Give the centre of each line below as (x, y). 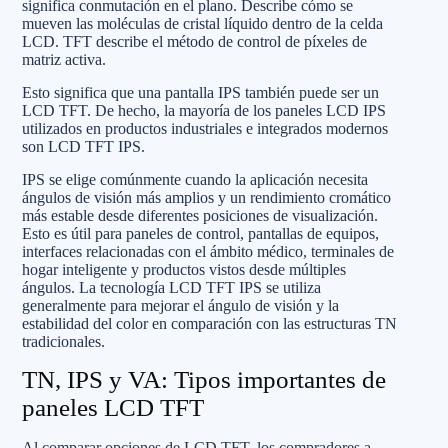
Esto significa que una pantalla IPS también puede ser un (200, 92)
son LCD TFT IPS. (83, 146)
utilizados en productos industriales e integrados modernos (205, 128)
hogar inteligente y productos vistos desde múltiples (184, 269)
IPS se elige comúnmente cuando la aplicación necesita (195, 179)
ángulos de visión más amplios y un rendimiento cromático (206, 197)
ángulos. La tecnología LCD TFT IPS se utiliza (171, 287)
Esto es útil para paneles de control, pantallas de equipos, (200, 233)
